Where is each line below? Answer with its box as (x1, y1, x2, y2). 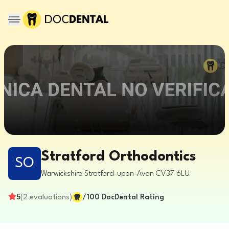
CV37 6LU (156, 170, 190, 178)
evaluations (30, 193, 70, 201)
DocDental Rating (102, 193, 164, 201)
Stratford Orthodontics (41, 149, 196, 164)
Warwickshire (41, 170, 82, 178)
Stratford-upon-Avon (84, 170, 154, 178)
